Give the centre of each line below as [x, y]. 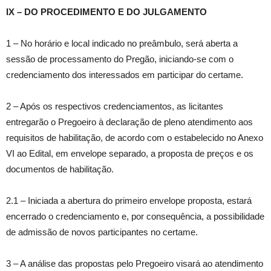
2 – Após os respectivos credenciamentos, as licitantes [115, 106]
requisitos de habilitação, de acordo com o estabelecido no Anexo [135, 138]
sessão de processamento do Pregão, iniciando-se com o [120, 59]
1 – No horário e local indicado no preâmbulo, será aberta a [122, 44]
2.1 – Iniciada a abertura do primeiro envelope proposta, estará [129, 201]
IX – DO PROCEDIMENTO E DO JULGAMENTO [106, 12]
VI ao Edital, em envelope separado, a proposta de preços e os [130, 154]
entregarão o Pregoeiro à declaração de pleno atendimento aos [129, 122]
